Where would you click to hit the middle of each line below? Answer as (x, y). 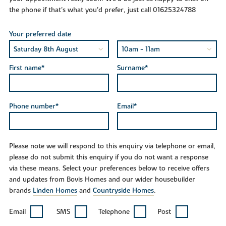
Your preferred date (40, 35)
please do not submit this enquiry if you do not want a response (108, 158)
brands (21, 191)
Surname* (132, 68)
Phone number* (34, 106)
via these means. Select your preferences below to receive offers (109, 169)
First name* (26, 68)
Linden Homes (55, 191)
